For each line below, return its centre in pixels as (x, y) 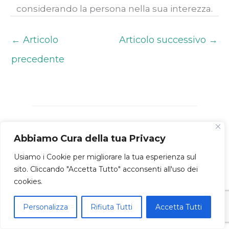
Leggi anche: (70, 127)
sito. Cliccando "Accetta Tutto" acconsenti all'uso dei (106, 169)
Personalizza (46, 207)
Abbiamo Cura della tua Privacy (90, 139)
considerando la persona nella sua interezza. (114, 8)
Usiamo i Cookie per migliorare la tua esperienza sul (105, 157)
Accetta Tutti (178, 207)
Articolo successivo (164, 40)
